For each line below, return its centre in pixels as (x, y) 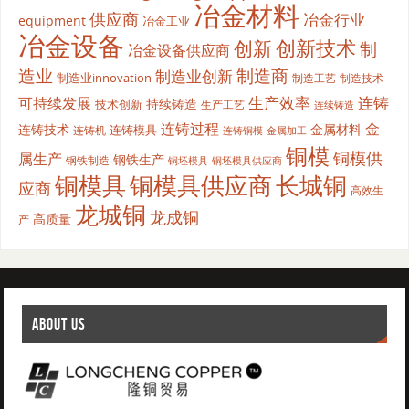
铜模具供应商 (200, 185)
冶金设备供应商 (178, 50)
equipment (52, 20)
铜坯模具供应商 (246, 160)
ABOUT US (58, 325)
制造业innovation (104, 77)
